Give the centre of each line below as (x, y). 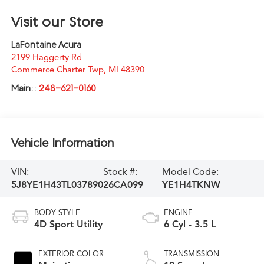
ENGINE (178, 213)
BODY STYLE (57, 213)
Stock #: (120, 172)
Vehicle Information (62, 142)
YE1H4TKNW (192, 185)
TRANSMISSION (192, 254)
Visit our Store (57, 22)
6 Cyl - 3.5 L (190, 225)
